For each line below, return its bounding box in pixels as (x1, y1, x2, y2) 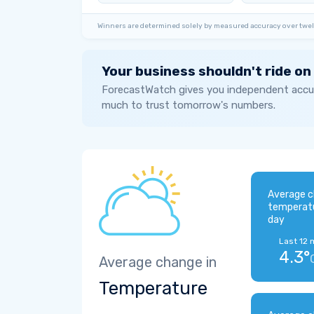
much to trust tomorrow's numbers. (102, 99, 275, 111)
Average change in (99, 254, 217, 271)
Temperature (99, 278, 207, 299)
